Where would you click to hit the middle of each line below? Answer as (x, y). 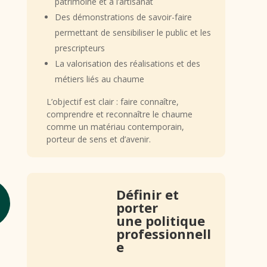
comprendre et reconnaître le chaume (119, 114)
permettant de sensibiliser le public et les (133, 33)
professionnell (163, 234)
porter (137, 208)
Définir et (147, 195)
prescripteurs (80, 48)
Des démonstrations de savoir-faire (123, 17)
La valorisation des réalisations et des (127, 64)
